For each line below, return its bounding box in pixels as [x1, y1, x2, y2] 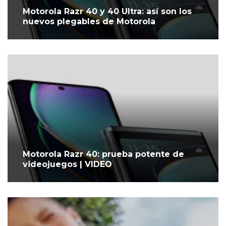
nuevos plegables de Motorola [23, 17, 155, 27]
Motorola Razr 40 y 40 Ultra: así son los [23, 7, 192, 17]
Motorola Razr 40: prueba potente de [23, 149, 184, 159]
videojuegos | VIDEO [23, 159, 112, 169]
